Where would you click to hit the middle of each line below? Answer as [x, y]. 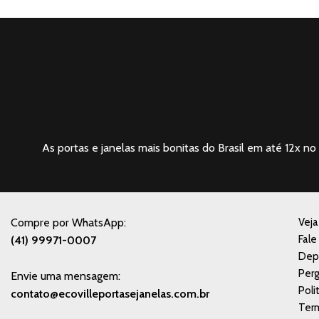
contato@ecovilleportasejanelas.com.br [110, 293]
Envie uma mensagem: [66, 276]
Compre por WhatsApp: [68, 222]
